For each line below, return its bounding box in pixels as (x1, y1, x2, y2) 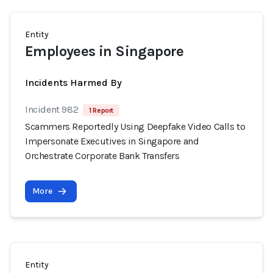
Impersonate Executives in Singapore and (25, 135, 199, 147)
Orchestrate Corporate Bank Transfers (25, 150, 180, 161)
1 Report (89, 106, 114, 115)
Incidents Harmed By (25, 77, 122, 88)
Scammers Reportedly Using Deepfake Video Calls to (25, 121, 246, 132)
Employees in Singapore (25, 43, 184, 60)
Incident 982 (25, 104, 79, 115)
